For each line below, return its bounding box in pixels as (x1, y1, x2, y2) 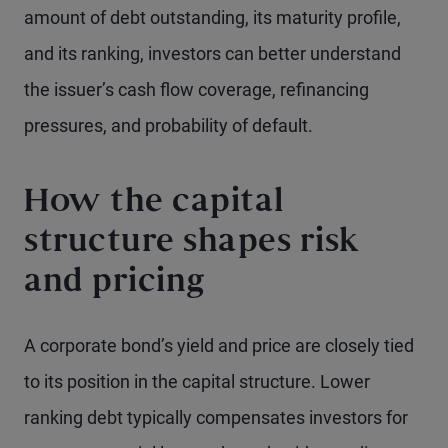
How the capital (24, 189, 284, 218)
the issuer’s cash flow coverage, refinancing (24, 79, 369, 100)
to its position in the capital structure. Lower (24, 371, 370, 392)
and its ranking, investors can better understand (24, 43, 401, 64)
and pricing (24, 269, 206, 298)
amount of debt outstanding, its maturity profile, (24, 7, 401, 28)
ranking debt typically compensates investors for (24, 407, 408, 428)
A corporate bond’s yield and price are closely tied (24, 335, 414, 356)
